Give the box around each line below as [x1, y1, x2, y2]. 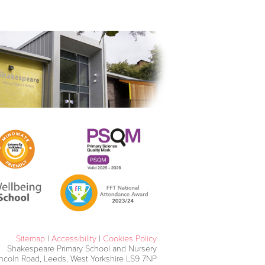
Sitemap [16, 233, 45, 244]
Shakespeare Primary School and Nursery [7, 243, 157, 254]
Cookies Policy [103, 233, 157, 244]
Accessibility [51, 233, 96, 244]
